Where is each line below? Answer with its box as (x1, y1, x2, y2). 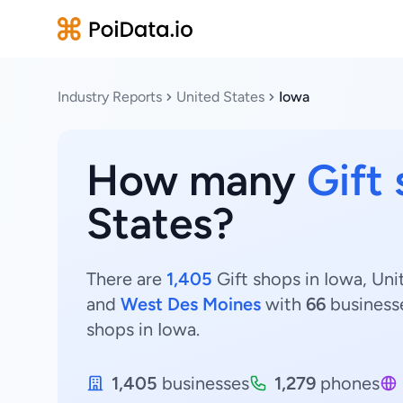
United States (176, 88, 264, 105)
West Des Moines (121, 293, 261, 315)
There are (86, 268, 166, 290)
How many (86, 154, 307, 206)
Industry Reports (58, 88, 162, 105)
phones (316, 372, 380, 394)
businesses (157, 372, 249, 394)
